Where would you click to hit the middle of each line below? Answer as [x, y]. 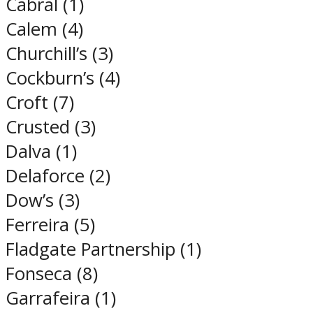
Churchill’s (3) [59, 54]
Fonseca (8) [52, 274]
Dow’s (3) [43, 201]
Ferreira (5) [50, 225]
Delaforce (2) [58, 176]
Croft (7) [40, 103]
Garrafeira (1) [61, 298]
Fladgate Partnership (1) [103, 249]
